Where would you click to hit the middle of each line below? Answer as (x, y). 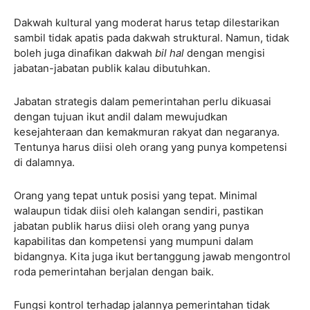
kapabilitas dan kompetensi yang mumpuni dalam (134, 241)
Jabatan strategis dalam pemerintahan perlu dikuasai (143, 101)
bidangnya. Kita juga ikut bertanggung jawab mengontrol (152, 256)
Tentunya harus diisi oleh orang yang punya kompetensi (151, 147)
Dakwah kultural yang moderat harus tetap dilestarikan (147, 22)
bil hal (170, 53)
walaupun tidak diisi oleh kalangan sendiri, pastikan (139, 210)
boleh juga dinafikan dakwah (84, 53)
